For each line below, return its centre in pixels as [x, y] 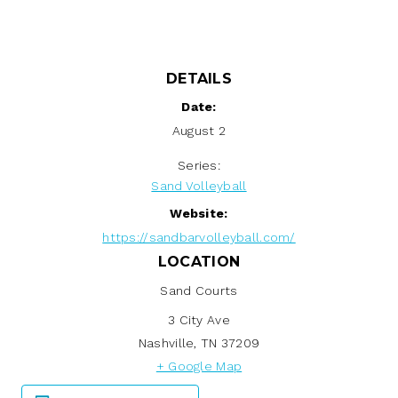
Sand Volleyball [199, 185]
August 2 [199, 130]
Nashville [166, 342]
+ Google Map [199, 366]
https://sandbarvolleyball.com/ [199, 237]
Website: [199, 213]
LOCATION [199, 261]
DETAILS [199, 78]
